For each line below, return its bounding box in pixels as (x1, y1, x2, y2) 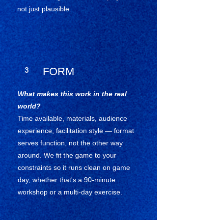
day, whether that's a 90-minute (18, 176, 115, 184)
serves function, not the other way (18, 139, 123, 147)
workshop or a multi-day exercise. (18, 188, 122, 196)
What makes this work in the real (18, 90, 127, 98)
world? (18, 102, 41, 110)
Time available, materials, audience (18, 114, 127, 122)
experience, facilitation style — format (18, 127, 134, 135)
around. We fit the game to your (18, 151, 116, 159)
